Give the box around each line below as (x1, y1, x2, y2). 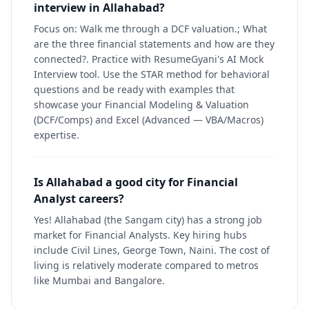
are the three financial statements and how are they (34, 37, 275, 50)
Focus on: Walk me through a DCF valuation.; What (34, 22, 267, 35)
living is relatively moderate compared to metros (34, 259, 259, 272)
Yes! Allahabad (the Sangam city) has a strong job (34, 213, 262, 226)
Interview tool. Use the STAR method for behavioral (34, 68, 270, 81)
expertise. (34, 128, 79, 141)
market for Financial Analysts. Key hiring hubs (34, 228, 247, 241)
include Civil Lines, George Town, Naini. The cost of (34, 243, 270, 257)
